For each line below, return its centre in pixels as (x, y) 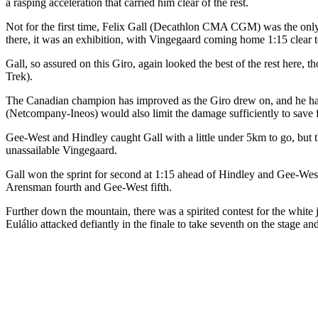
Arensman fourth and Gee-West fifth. (89, 187)
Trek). (19, 76)
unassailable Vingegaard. (63, 150)
